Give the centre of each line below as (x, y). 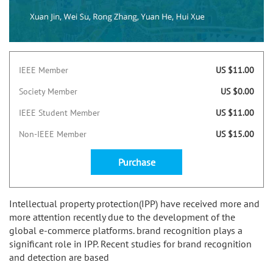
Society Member (48, 91)
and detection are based (59, 257)
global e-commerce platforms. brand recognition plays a (126, 230)
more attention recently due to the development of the (122, 217)
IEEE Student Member (59, 112)
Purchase (136, 162)
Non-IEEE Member (53, 134)
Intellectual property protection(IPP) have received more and (134, 203)
